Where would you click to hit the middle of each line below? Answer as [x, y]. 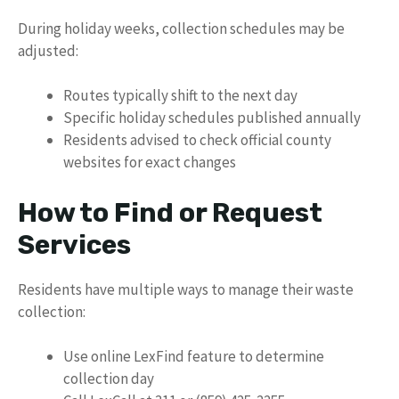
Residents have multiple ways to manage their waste [186, 289]
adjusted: [48, 50]
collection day [109, 379]
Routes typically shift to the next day [180, 95]
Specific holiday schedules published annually [212, 118]
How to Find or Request [170, 212]
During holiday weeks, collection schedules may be [181, 28]
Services [74, 244]
